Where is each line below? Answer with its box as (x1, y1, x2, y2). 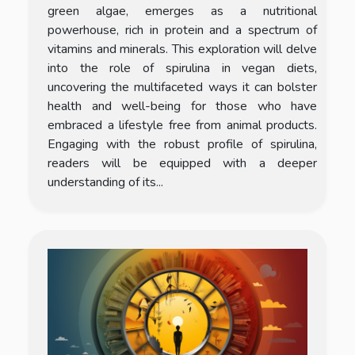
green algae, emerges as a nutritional (48, 2, 317, 20)
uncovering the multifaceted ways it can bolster (48, 78, 317, 96)
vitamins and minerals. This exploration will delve (48, 40, 317, 58)
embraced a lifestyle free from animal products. (48, 116, 317, 134)
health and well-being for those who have (48, 97, 317, 115)
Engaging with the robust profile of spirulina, (48, 135, 317, 153)
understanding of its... (48, 173, 163, 191)
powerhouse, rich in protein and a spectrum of (48, 21, 317, 39)
